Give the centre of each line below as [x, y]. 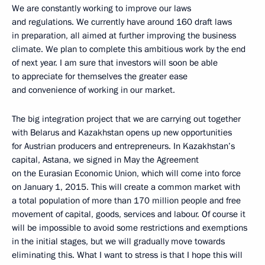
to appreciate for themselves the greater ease [100, 77]
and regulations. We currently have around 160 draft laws [122, 22]
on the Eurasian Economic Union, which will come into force [126, 174]
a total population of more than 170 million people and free [126, 201]
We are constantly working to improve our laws [101, 9]
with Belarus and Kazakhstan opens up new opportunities [122, 133]
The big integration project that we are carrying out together [126, 119]
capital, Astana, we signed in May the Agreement [105, 160]
